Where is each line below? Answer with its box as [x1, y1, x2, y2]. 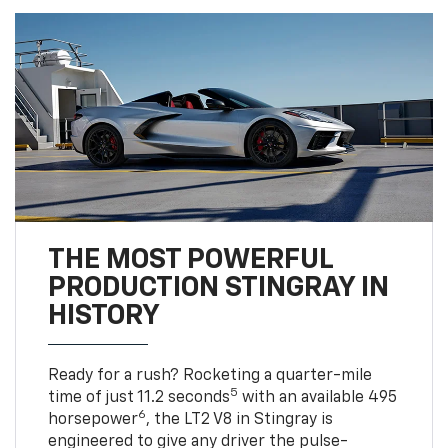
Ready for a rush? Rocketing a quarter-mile [47, 367, 372, 384]
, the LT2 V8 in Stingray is [145, 411, 333, 428]
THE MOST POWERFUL [47, 245, 333, 274]
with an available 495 [237, 389, 397, 406]
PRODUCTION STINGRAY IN [47, 273, 389, 302]
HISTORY [47, 301, 160, 330]
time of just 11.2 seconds [47, 389, 230, 406]
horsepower [47, 411, 138, 428]
